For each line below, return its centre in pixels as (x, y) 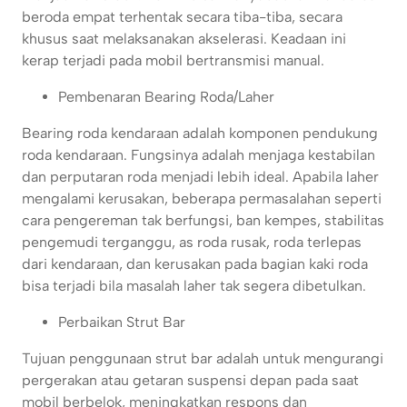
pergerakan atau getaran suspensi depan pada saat (190, 381)
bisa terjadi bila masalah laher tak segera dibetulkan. (194, 286)
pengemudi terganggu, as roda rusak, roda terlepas (192, 243)
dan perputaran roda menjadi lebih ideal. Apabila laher (200, 177)
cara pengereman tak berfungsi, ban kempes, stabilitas (203, 221)
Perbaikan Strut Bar (122, 323)
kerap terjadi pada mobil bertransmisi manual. (173, 61)
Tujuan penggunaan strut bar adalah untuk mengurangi (203, 359)
